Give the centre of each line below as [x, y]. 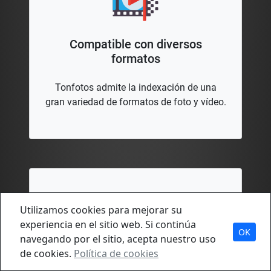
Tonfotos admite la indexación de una [135, 88]
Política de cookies [116, 253]
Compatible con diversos [135, 44]
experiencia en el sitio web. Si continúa [108, 224]
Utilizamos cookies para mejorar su [101, 210]
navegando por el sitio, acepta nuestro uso [118, 239]
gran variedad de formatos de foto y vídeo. [135, 102]
